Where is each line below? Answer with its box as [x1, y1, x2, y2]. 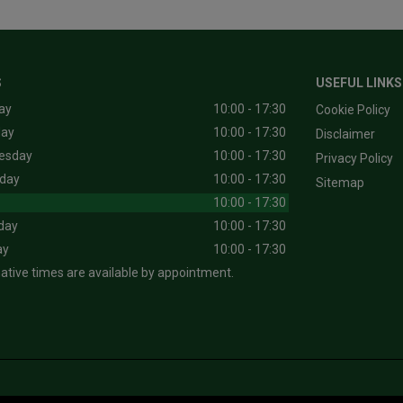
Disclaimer [316, 127, 375, 142]
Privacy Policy [316, 151, 393, 166]
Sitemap [316, 175, 364, 191]
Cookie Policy [316, 103, 390, 118]
